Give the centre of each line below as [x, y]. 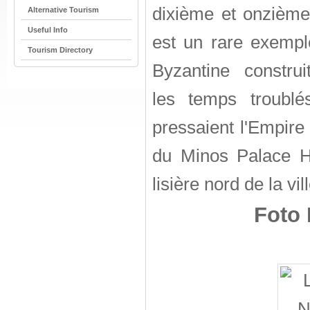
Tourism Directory [60, 50]
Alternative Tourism [63, 10]
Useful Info [48, 30]
